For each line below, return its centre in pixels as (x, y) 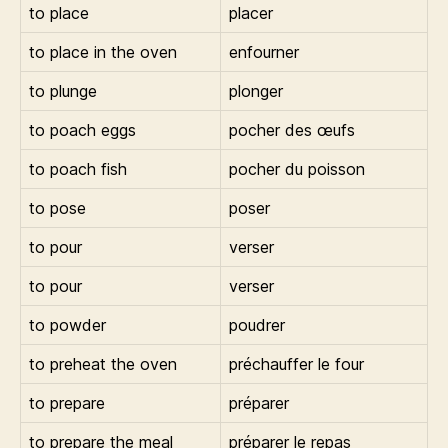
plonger (256, 91)
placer (251, 13)
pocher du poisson (297, 169)
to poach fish (78, 169)
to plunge (63, 91)
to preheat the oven (103, 364)
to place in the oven (103, 52)
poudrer (257, 325)
